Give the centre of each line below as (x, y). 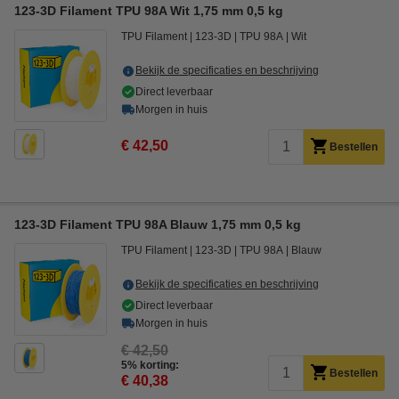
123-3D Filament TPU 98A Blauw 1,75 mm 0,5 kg (158, 224)
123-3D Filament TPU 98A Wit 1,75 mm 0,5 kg (149, 11)
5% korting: (150, 365)
